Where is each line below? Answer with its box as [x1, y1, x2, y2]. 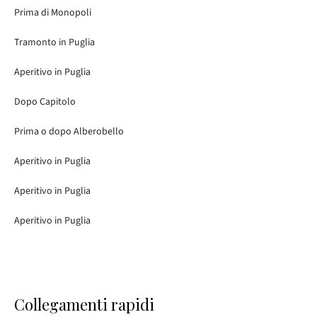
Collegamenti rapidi [14, 294, 154, 315]
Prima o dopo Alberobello [14, 125, 124, 139]
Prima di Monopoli [14, 6, 91, 20]
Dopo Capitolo [14, 95, 76, 109]
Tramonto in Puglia [14, 35, 95, 50]
